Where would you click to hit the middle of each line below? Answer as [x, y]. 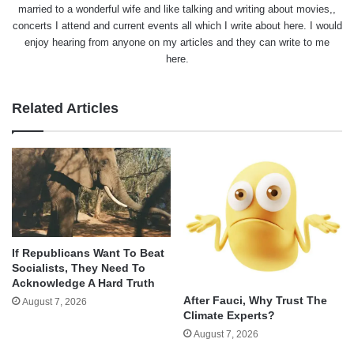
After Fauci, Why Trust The [255, 301]
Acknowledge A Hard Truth [83, 282]
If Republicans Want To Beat [88, 252]
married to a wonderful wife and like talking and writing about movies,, [177, 9]
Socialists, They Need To [79, 267]
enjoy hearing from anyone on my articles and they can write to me [177, 43]
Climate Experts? [229, 316]
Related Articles [65, 109]
